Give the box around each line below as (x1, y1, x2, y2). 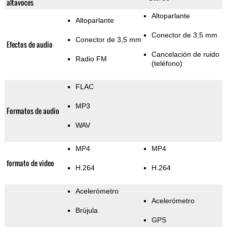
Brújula (75, 206, 98, 215)
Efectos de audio (6, 39, 53, 50)
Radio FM (75, 55, 107, 63)
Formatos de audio (6, 105, 59, 117)
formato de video (6, 158, 54, 169)
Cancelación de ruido (151, 50, 219, 59)
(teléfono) (151, 59, 182, 68)
